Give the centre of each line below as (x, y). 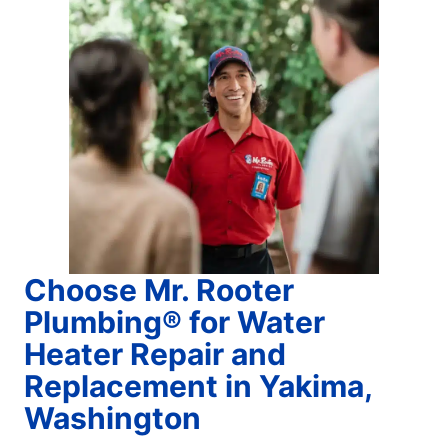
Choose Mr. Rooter (159, 289)
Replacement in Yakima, (198, 385)
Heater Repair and (155, 353)
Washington (112, 417)
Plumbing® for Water (174, 321)
